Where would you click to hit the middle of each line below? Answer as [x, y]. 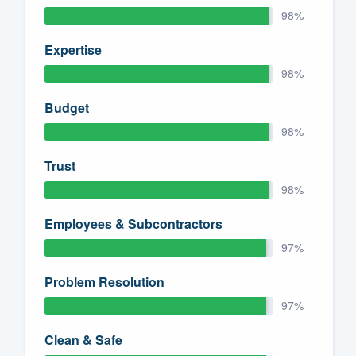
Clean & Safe [83, 339]
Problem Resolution [104, 281]
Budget [67, 107]
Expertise [73, 49]
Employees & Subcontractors [133, 223]
